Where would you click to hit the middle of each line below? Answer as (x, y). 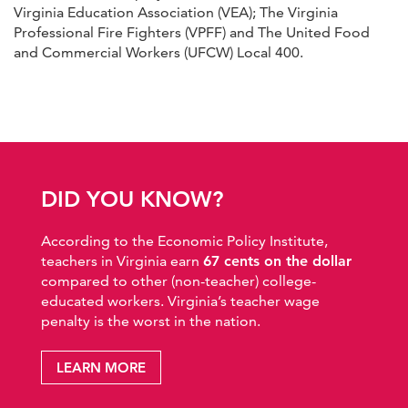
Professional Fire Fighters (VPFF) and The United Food (192, 32)
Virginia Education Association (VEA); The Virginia (176, 12)
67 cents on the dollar (277, 260)
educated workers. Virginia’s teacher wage (180, 301)
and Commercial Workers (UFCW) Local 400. (158, 52)
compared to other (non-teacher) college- (178, 280)
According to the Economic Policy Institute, (184, 240)
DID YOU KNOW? (132, 199)
